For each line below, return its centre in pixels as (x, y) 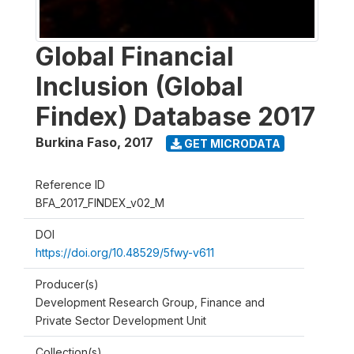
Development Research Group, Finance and (150, 302)
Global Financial (135, 56)
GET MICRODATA (231, 143)
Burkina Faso (76, 142)
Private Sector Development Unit (121, 320)
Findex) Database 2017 (175, 117)
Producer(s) (67, 284)
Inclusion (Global (139, 87)
